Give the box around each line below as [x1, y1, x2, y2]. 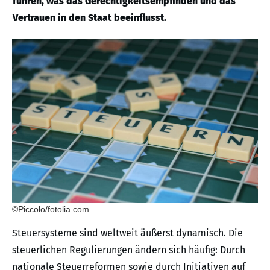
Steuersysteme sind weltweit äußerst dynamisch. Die [12, 227, 243, 239]
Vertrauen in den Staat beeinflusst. [13, 12, 166, 24]
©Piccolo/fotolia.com [12, 204, 89, 214]
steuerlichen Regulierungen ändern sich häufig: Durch [12, 243, 245, 256]
